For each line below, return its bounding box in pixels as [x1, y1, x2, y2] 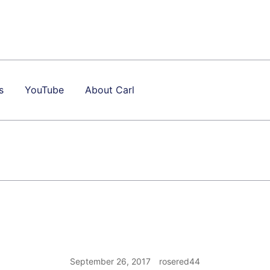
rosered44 [159, 256, 200, 266]
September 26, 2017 [70, 256, 151, 266]
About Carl [85, 84, 134, 96]
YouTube [25, 84, 64, 96]
